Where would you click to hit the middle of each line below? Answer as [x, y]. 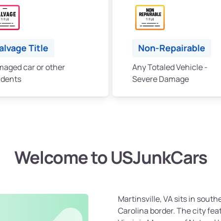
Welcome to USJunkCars [110, 158]
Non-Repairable [172, 48]
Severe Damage [161, 79]
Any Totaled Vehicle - [170, 67]
